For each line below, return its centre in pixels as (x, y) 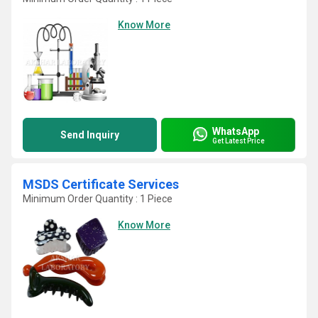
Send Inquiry (90, 135)
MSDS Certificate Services (101, 184)
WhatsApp (236, 131)
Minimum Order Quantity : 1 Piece (98, 199)
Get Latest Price (238, 141)
